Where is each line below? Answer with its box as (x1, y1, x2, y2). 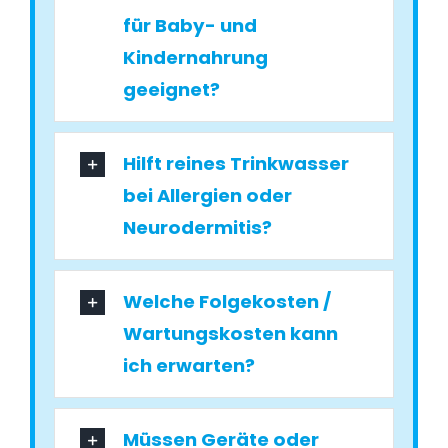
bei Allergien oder (123, 183, 293, 209)
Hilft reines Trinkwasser (123, 151, 350, 177)
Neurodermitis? (123, 215, 273, 241)
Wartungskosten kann (123, 321, 339, 347)
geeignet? (123, 77, 221, 103)
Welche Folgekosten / (123, 289, 332, 315)
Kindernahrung (123, 45, 269, 71)
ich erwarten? (123, 353, 256, 379)
